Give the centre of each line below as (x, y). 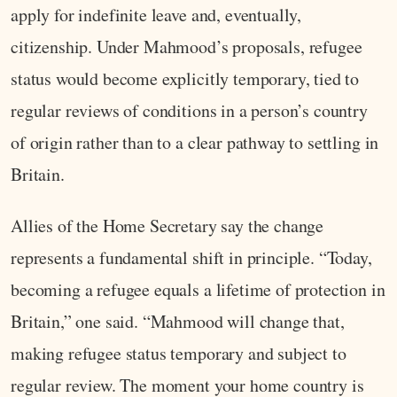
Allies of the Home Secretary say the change (167, 226)
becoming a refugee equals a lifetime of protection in (198, 290)
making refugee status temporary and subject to (179, 354)
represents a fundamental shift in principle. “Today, (191, 258)
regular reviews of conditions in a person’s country (189, 111)
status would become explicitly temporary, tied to (185, 79)
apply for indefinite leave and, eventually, (156, 15)
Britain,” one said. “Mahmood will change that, (178, 322)
